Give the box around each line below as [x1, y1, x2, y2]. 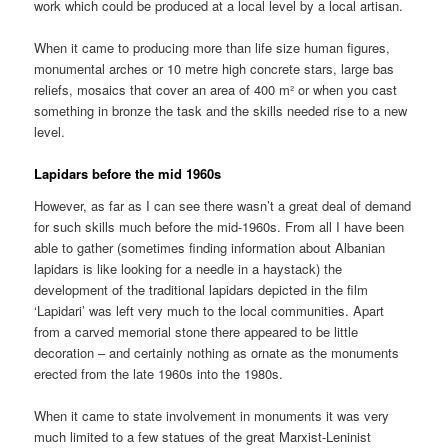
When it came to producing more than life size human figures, [34, 37, 391, 57]
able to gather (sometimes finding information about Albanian [34, 237, 386, 257]
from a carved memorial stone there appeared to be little [34, 321, 359, 341]
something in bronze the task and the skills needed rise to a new [34, 100, 408, 120]
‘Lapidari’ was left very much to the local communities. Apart [34, 300, 385, 320]
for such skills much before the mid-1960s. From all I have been [34, 216, 405, 236]
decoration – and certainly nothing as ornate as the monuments [34, 342, 400, 362]
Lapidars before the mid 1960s [34, 164, 222, 184]
